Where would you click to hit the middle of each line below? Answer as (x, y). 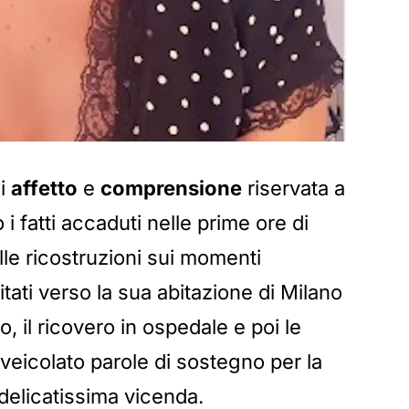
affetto (44, 188)
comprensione (171, 188)
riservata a (294, 188)
